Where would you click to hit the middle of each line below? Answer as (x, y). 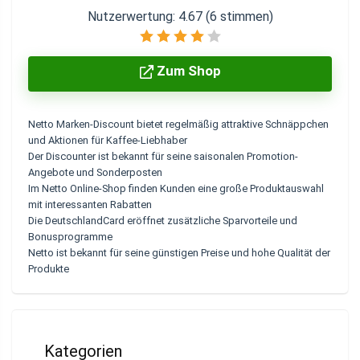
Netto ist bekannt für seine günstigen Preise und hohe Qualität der (179, 253)
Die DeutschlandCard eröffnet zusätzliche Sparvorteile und (163, 221)
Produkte (49, 269)
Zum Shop (187, 71)
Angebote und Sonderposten (95, 173)
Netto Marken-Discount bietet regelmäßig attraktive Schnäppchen (178, 125)
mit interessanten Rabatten (90, 205)
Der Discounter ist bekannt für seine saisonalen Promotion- (163, 157)
